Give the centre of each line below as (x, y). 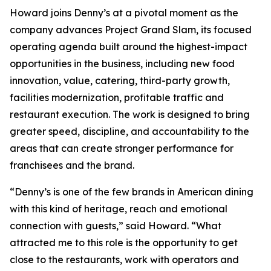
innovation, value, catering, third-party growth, (120, 80)
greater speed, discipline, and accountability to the (129, 131)
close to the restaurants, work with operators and (124, 260)
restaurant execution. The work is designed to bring (130, 114)
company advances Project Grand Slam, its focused (131, 30)
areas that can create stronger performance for (122, 148)
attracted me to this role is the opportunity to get (124, 243)
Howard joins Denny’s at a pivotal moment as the (124, 13)
